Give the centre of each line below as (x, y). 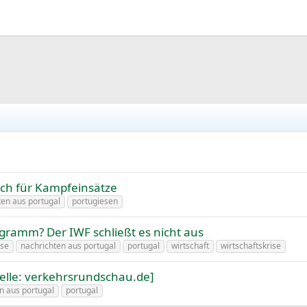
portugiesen (95, 201)
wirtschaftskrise (251, 246)
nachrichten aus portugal (68, 246)
